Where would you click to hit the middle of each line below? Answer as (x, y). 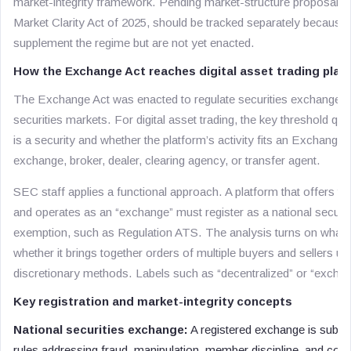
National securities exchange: (101, 329)
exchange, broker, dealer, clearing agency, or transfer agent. (167, 160)
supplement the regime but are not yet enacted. (134, 43)
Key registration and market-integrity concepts (153, 301)
